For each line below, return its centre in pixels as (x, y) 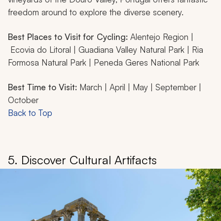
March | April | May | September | (140, 87)
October (23, 100)
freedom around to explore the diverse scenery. (96, 12)
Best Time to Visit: (44, 87)
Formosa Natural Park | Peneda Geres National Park (104, 63)
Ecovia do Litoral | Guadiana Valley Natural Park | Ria (106, 50)
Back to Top (30, 113)
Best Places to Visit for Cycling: (69, 37)
